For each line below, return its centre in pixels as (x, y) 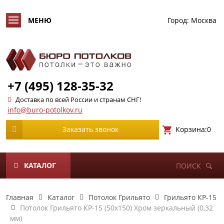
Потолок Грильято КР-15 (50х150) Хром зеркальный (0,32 (116, 208)
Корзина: (191, 129)
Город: (178, 20)
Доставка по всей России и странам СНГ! (78, 99)
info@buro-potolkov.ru (45, 110)
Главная (20, 197)
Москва (204, 20)
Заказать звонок (91, 129)
